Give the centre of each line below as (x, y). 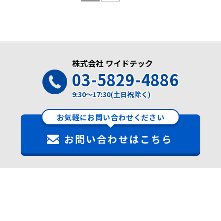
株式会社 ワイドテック (112, 63)
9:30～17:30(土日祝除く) (111, 94)
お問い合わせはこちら (118, 139)
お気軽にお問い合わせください (110, 117)
